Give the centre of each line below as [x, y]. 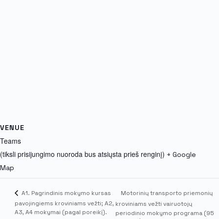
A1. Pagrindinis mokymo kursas [66, 193]
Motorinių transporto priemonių [167, 193]
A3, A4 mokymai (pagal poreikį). [61, 212]
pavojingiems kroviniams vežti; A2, [64, 203]
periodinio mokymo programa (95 [165, 213]
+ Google [181, 154]
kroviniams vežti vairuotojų [154, 204]
